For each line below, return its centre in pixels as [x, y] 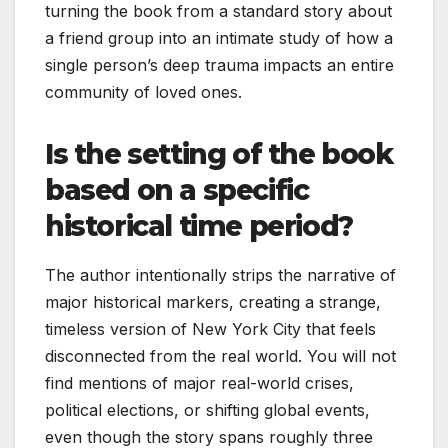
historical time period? [199, 225]
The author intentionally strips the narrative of [220, 274]
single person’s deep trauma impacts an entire [219, 64]
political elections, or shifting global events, [207, 409]
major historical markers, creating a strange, [213, 301]
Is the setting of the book [219, 153]
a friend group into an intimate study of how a [219, 37]
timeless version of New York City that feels [210, 328]
